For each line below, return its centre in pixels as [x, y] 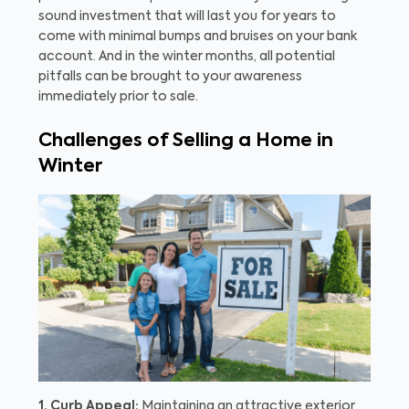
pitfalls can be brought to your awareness [170, 77]
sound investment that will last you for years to [187, 17]
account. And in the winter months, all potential [187, 57]
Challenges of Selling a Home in [186, 142]
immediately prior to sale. [118, 97]
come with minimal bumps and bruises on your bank [198, 37]
